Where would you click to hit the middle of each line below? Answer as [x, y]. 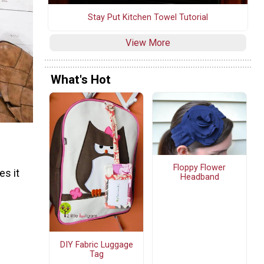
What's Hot [81, 80]
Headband [199, 177]
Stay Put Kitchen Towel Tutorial [148, 17]
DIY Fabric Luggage [96, 245]
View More [148, 42]
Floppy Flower [199, 168]
